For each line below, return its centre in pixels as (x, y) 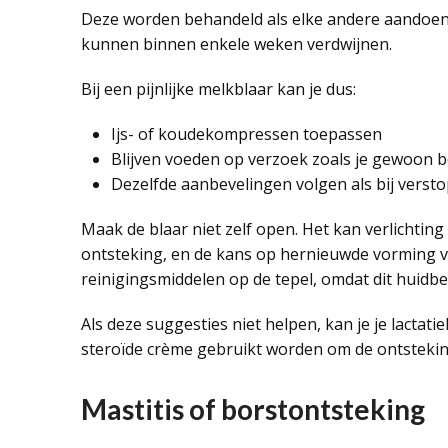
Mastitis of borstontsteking (252, 409)
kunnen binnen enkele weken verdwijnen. (236, 44)
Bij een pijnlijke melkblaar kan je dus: (218, 89)
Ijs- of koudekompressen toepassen (246, 134)
